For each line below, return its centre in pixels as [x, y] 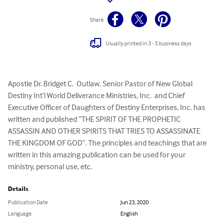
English [129, 214]
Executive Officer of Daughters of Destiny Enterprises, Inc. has [107, 107]
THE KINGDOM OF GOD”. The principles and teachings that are [108, 143]
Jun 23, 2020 [134, 202]
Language [20, 214]
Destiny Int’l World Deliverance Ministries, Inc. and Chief [97, 95]
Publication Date [28, 202]
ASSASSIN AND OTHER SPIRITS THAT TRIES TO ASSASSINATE [105, 131]
